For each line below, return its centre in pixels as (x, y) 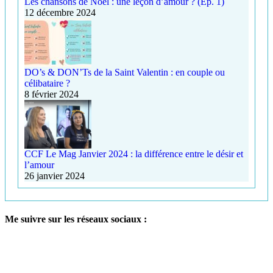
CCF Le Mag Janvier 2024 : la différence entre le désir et (134, 154)
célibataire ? (47, 83)
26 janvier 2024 (55, 175)
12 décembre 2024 (60, 12)
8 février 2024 (51, 94)
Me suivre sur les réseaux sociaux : (76, 219)
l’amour (39, 165)
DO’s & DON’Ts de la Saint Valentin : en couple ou (125, 72)
